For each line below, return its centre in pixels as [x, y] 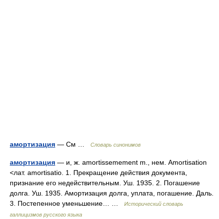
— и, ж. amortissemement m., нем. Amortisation [131, 162]
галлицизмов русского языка [46, 215]
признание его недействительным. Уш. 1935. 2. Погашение [105, 183]
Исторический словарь [154, 204]
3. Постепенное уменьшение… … [67, 203]
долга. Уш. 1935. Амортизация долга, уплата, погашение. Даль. [112, 193]
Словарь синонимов [116, 145]
